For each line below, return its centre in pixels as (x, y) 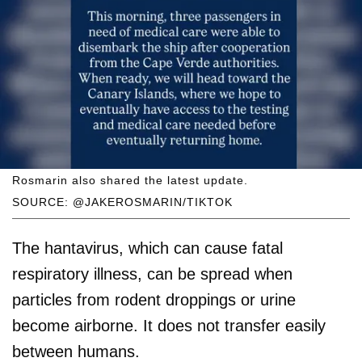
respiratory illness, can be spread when (152, 274)
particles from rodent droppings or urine (154, 300)
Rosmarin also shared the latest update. (130, 181)
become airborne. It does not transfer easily (169, 326)
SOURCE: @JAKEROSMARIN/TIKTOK (122, 202)
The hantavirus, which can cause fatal (147, 248)
